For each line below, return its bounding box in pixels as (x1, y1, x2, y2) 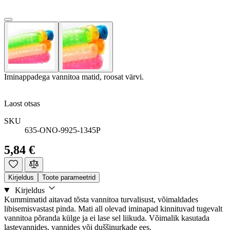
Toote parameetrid (42, 173, 95, 181)
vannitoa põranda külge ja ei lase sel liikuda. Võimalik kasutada (4, 213, 209, 222)
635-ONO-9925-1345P (25, 125, 101, 135)
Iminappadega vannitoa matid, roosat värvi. (4, 72, 144, 81)
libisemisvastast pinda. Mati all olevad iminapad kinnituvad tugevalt (4, 204, 222, 213)
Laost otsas (4, 99, 40, 108)
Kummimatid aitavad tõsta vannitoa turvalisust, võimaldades (4, 195, 198, 204)
